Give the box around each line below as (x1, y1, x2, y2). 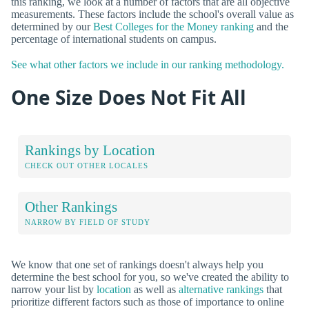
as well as (131, 283, 179, 295)
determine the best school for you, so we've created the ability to (11, 270, 289, 283)
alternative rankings (179, 283, 263, 295)
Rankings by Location (25, 141, 155, 158)
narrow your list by (11, 283, 97, 295)
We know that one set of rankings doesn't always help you (11, 258, 263, 270)
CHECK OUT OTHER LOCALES (25, 161, 148, 170)
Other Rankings (25, 198, 117, 215)
